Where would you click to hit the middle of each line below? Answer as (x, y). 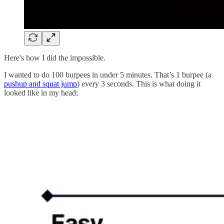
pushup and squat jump (40, 83)
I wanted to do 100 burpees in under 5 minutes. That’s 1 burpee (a (108, 74)
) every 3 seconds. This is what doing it (139, 83)
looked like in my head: (41, 92)
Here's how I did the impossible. (55, 57)
